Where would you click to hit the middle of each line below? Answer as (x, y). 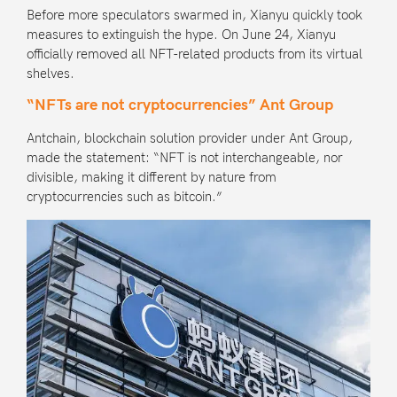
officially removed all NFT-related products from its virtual (195, 54)
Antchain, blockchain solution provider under (158, 139)
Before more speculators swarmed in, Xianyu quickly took (195, 15)
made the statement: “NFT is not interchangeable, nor (185, 158)
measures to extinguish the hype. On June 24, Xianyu (181, 34)
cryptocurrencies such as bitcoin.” (125, 197)
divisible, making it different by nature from (152, 178)
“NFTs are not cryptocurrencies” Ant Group (180, 105)
